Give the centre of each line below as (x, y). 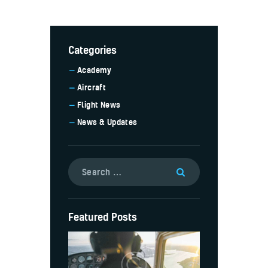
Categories (92, 50)
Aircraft (92, 88)
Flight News (99, 105)
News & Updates (107, 122)
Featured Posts (103, 217)
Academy (95, 70)
